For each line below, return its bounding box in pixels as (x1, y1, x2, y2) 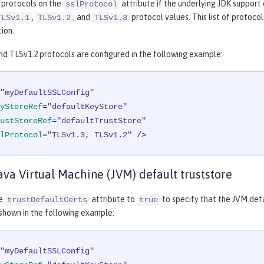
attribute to (90, 194, 137, 204)
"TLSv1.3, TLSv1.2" (47, 130, 132, 140)
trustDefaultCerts (7, 194, 87, 204)
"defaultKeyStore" (47, 101, 127, 111)
